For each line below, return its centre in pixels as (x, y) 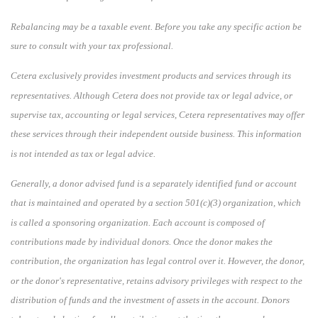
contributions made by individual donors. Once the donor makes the (142, 241)
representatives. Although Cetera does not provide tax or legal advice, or (152, 95)
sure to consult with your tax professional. (92, 45)
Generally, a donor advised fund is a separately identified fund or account (154, 183)
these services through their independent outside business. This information (156, 133)
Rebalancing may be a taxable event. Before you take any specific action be (156, 26)
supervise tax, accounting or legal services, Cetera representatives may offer (158, 114)
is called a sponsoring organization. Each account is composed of (138, 222)
